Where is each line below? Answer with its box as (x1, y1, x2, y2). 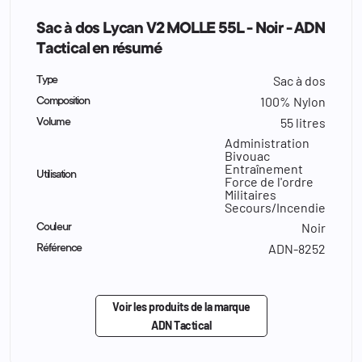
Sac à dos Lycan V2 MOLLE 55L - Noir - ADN (36, 20, 325, 39)
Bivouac (225, 147, 270, 163)
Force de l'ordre (225, 173, 314, 189)
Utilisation (36, 168, 76, 182)
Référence (36, 242, 82, 255)
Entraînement (225, 160, 303, 176)
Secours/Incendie (225, 199, 326, 215)
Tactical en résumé (36, 40, 162, 59)
